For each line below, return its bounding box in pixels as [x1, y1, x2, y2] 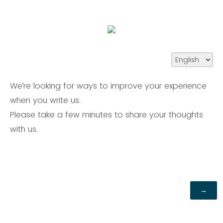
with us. [10, 123, 38, 135]
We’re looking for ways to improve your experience [10, 80, 207, 92]
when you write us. [10, 94, 81, 106]
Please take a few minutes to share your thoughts [10, 109, 203, 120]
